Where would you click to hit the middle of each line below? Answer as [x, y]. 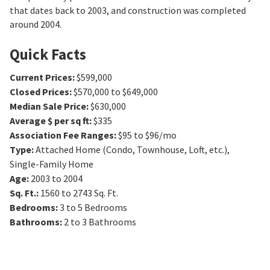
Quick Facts [48, 55]
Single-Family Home [52, 164]
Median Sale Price [48, 106]
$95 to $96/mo [147, 135]
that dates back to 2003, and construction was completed [128, 11]
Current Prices [41, 77]
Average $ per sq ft [49, 121]
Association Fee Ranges [62, 135]
